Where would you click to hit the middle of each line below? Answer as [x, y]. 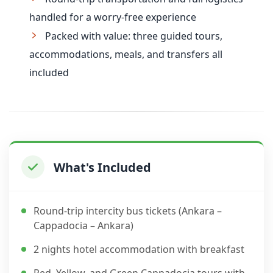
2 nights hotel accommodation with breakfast [139, 249]
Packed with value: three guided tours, [134, 36]
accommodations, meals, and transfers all [126, 54]
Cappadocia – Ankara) [83, 225]
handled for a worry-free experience [113, 17]
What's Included [102, 167]
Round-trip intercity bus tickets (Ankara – [128, 211]
